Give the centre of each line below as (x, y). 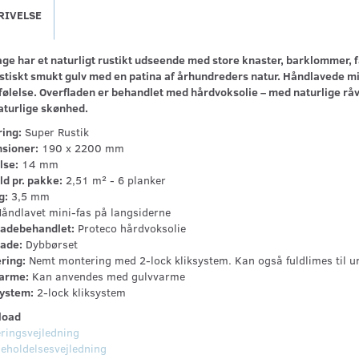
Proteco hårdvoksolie (130, 228)
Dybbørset (50, 244)
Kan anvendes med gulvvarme (107, 276)
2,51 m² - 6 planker (114, 180)
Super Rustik (55, 132)
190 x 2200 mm (81, 148)
